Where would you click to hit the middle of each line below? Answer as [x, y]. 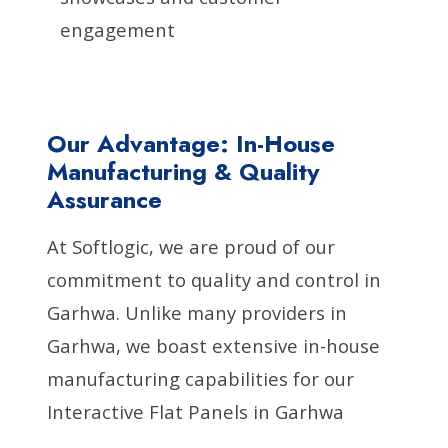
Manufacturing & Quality [184, 171]
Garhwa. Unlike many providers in [197, 312]
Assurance [105, 199]
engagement [117, 29]
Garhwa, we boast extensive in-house [214, 345]
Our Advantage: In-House [191, 143]
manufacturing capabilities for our [201, 378]
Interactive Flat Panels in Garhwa [196, 411]
